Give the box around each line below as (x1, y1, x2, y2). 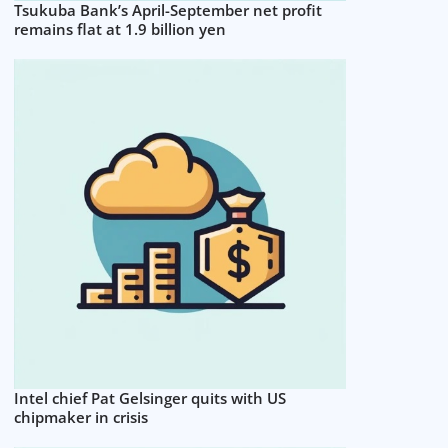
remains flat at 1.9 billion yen (14, 18, 227, 39)
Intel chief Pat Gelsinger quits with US (14, 387, 287, 408)
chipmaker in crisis (14, 406, 149, 427)
